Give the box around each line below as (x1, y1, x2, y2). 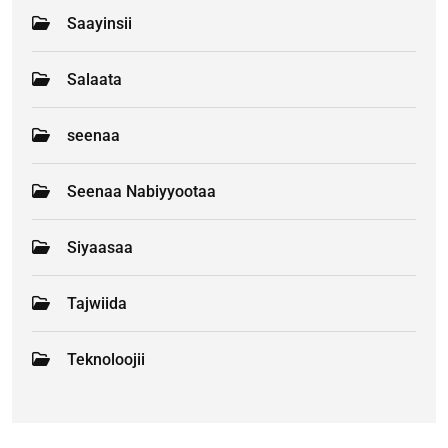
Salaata (67, 69, 122, 89)
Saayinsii (67, 13, 132, 33)
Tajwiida (67, 293, 127, 313)
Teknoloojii (67, 349, 145, 369)
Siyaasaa (67, 237, 133, 257)
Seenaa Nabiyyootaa (67, 181, 216, 201)
